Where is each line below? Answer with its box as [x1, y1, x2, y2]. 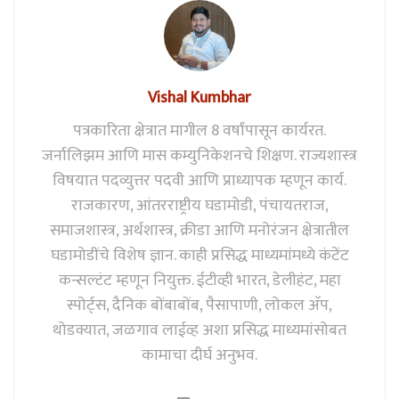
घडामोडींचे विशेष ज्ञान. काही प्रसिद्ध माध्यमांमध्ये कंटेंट [50, 242, 349, 270]
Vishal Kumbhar [148, 85, 251, 112]
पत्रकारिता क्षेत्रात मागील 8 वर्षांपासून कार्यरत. [73, 118, 326, 145]
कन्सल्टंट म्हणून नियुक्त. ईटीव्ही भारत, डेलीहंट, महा [58, 267, 341, 295]
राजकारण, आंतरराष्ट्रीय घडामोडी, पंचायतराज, [70, 192, 329, 220]
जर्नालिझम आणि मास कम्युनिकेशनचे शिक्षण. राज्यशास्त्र [42, 142, 357, 170]
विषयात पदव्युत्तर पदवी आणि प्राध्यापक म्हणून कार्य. [53, 167, 346, 195]
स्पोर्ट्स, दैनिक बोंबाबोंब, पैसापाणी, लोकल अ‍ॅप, [67, 292, 332, 320]
